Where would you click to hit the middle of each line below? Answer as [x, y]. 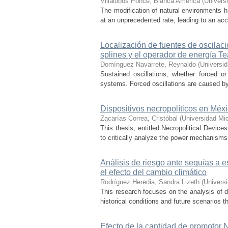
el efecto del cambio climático [153, 172]
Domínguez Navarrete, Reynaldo [148, 64]
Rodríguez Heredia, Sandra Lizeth [150, 182]
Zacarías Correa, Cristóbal [139, 118]
